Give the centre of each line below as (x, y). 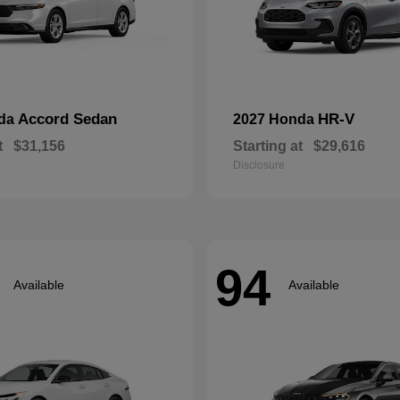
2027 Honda (275, 119)
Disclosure (259, 165)
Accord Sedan (67, 119)
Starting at (268, 146)
